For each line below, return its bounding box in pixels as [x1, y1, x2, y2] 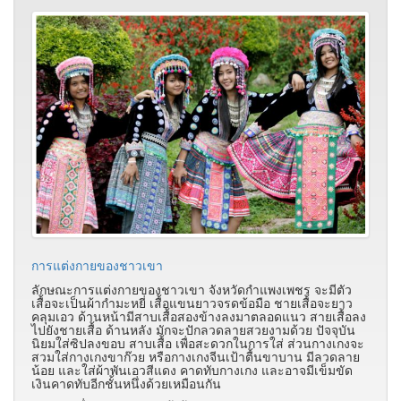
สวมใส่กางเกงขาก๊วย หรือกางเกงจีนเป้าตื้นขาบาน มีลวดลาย [31, 347, 360, 366]
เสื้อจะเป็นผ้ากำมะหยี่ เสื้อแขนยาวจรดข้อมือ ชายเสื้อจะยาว [31, 294, 353, 312]
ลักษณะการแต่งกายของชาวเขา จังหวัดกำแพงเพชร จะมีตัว [31, 280, 352, 299]
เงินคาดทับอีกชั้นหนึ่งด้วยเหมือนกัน [31, 374, 221, 393]
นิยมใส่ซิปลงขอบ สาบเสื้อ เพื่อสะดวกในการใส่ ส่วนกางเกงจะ [31, 334, 364, 353]
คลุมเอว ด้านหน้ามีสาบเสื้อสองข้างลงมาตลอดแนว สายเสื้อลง [31, 307, 366, 326]
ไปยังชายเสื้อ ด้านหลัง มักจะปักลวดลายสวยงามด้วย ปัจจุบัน [31, 320, 355, 339]
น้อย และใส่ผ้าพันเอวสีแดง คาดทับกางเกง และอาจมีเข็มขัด [31, 361, 353, 380]
